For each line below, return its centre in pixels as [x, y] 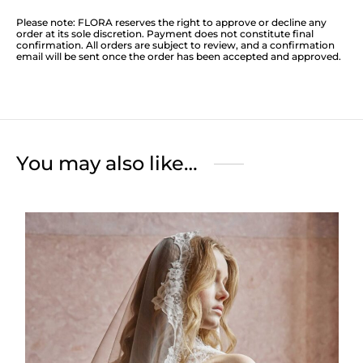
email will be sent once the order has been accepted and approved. [179, 57]
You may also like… [107, 164]
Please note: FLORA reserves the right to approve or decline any [171, 23]
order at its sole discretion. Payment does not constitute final [165, 34]
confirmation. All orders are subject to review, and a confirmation [175, 45]
